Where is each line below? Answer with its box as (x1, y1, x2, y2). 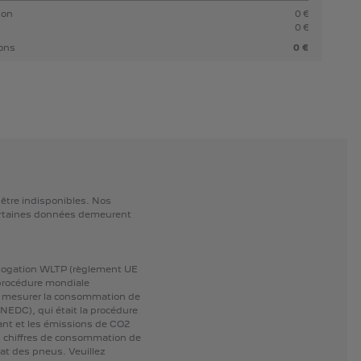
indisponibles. (21, 195, 89, 207)
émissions (43, 318, 93, 330)
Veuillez (68, 346, 106, 358)
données (33, 209, 76, 221)
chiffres (2, 332, 38, 344)
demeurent (77, 209, 131, 221)
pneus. (31, 346, 66, 358)
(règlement (68, 263, 122, 276)
